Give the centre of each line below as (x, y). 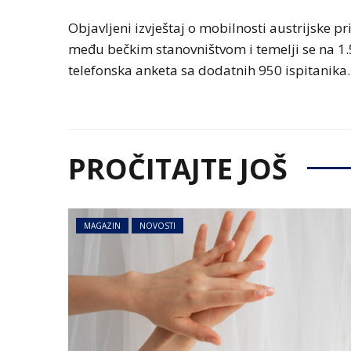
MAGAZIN (102, 226)
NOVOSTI (157, 226)
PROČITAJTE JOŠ (178, 169)
